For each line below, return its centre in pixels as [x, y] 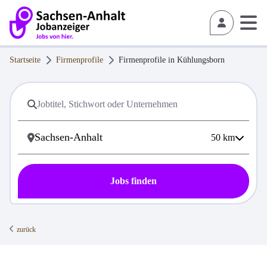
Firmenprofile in [148, 60]
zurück [26, 230]
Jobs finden [133, 181]
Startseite [25, 60]
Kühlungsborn [201, 60]
